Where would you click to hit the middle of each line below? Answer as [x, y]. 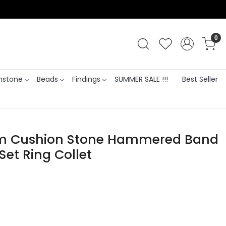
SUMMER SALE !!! [141, 79]
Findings [86, 79]
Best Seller [200, 79]
